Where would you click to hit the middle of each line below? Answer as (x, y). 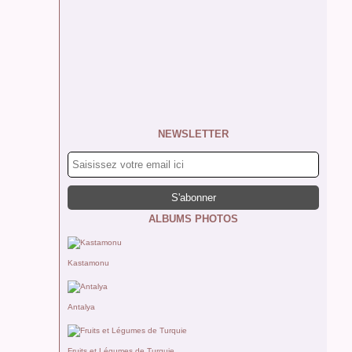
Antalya (81, 307)
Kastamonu (88, 263)
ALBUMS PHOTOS (193, 219)
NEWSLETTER (193, 134)
